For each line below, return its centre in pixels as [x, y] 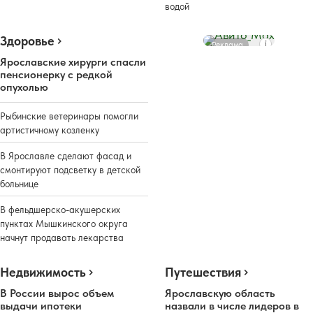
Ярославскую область [220, 293]
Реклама [227, 44]
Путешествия [203, 272]
